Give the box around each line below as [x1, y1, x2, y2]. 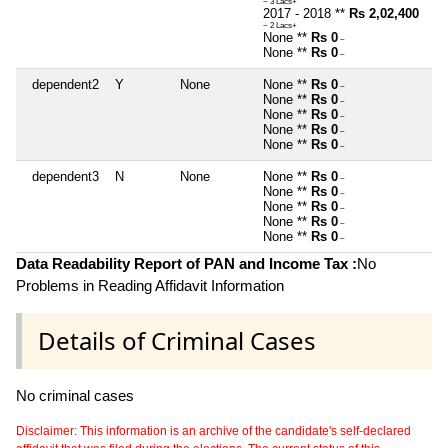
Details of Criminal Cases [38, 323, 316, 357]
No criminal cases [16, 386, 134, 404]
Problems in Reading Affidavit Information [16, 276, 284, 294]
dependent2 [32, 76, 99, 92]
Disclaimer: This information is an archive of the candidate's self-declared [16, 423, 411, 438]
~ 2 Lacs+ [263, 20, 297, 30]
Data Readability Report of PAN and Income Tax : [16, 254, 357, 272]
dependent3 [32, 168, 99, 184]
